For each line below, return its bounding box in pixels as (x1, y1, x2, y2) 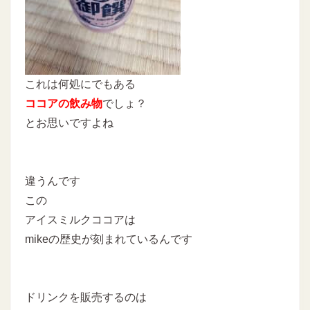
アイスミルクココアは (25, 214, 136, 226)
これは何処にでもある (25, 78, 136, 90)
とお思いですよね (25, 117, 113, 129)
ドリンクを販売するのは (25, 291, 147, 303)
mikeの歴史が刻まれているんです (25, 233, 192, 245)
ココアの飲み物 (25, 98, 102, 109)
